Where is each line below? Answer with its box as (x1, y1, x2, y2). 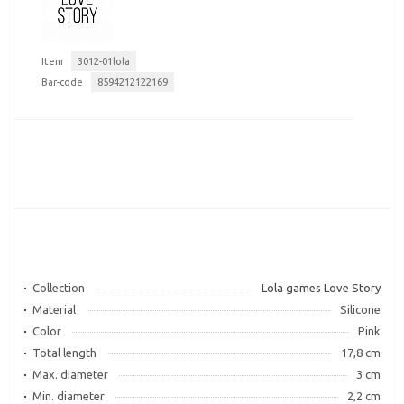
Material (32, 303, 76, 316)
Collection (32, 281, 85, 294)
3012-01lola (78, 56, 130, 67)
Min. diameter (32, 390, 105, 402)
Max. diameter (32, 368, 108, 381)
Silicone (340, 303, 381, 316)
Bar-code (41, 77, 83, 87)
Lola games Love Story (262, 281, 381, 294)
